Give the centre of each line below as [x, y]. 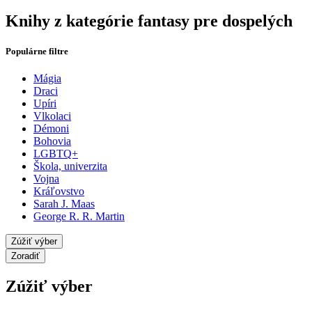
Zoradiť [25, 256]
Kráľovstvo [59, 192]
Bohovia [52, 141]
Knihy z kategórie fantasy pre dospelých [149, 21]
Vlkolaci [52, 116]
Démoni [51, 129]
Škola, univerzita [70, 166]
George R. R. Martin [79, 217]
